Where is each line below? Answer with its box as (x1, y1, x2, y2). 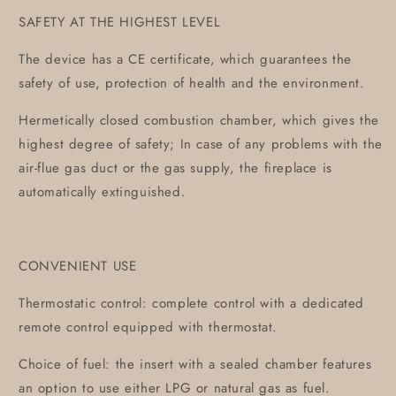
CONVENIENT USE (19, 256, 137, 276)
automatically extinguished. (19, 182, 187, 202)
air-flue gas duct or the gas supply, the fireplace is (19, 158, 332, 178)
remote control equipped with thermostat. (19, 317, 278, 337)
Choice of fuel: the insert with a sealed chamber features (19, 354, 372, 374)
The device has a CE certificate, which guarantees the (19, 49, 352, 69)
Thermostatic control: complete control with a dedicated (19, 293, 365, 313)
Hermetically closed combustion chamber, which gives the (19, 110, 380, 130)
